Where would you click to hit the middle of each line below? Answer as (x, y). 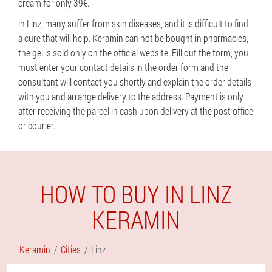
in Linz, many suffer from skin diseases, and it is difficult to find (133, 23)
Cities (71, 249)
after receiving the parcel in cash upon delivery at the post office (136, 111)
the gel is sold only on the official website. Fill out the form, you (133, 53)
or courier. (37, 125)
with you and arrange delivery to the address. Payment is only (131, 96)
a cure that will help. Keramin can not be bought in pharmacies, (133, 38)
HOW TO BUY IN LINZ (136, 194)
